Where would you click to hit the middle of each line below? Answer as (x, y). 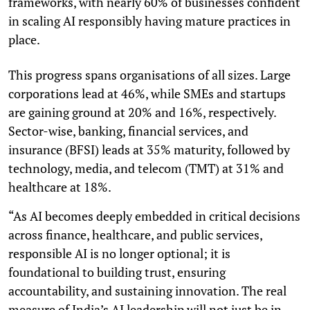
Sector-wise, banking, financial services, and (128, 130)
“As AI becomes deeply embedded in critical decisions (154, 216)
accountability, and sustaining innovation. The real (147, 290)
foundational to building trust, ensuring (117, 272)
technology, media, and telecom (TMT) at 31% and (146, 168)
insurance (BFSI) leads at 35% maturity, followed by (149, 149)
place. (24, 39)
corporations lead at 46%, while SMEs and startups (147, 93)
